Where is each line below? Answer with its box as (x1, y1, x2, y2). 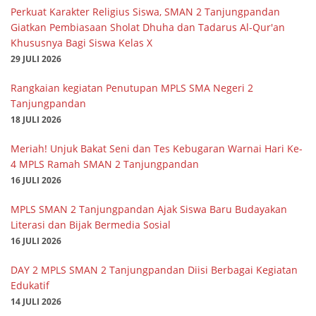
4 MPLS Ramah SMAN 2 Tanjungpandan (11, 157, 199, 171)
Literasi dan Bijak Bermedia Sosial (11, 217, 171, 231)
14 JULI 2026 (11, 295, 61, 307)
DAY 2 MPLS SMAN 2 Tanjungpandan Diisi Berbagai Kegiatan (11, 262, 298, 276)
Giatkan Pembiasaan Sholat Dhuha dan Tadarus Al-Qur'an (11, 20, 285, 34)
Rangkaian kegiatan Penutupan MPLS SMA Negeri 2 (11, 80, 253, 95)
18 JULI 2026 (11, 113, 61, 125)
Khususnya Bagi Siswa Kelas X (11, 35, 152, 49)
